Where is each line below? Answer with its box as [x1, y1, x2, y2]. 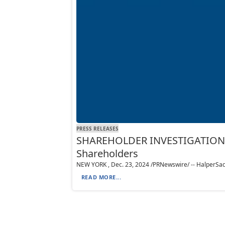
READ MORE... [81, 173, 122, 181]
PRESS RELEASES [76, 125, 119, 132]
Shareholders [76, 147, 138, 161]
